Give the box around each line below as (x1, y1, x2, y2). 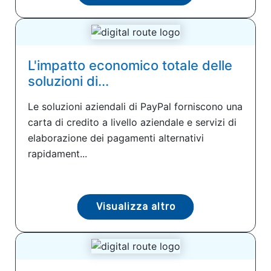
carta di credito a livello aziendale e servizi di (28, 116, 237, 128)
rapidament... (28, 147, 87, 160)
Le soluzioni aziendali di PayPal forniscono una (28, 100, 243, 113)
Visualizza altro (96, 200, 175, 212)
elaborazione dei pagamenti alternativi (28, 131, 204, 144)
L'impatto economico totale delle (28, 57, 232, 73)
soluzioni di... (28, 73, 109, 89)
